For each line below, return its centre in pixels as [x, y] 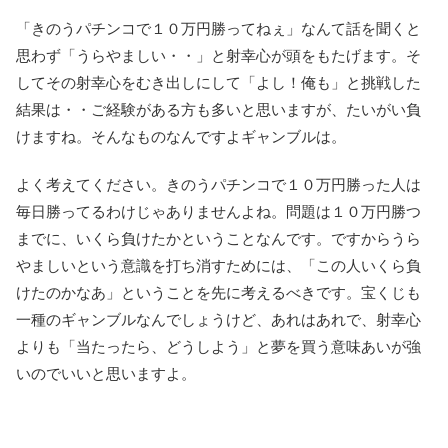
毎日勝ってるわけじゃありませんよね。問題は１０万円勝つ [218, 212]
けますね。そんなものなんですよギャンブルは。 [181, 137]
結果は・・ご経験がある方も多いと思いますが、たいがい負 [218, 110]
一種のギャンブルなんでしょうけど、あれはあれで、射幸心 [218, 320]
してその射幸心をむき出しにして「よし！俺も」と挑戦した [218, 83]
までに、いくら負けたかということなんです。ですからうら [218, 239]
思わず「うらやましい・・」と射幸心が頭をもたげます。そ [218, 56]
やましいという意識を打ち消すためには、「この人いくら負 [218, 266]
